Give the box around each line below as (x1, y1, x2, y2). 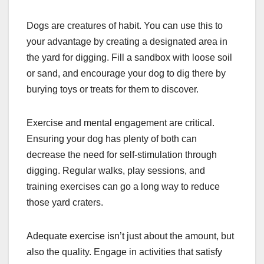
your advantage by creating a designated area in (27, 37, 227, 47)
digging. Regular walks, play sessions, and (27, 166, 205, 176)
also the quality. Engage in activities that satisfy (27, 247, 222, 258)
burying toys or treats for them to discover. (27, 84, 199, 95)
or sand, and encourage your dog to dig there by (27, 68, 226, 79)
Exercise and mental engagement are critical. (27, 118, 214, 128)
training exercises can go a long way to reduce (27, 181, 220, 192)
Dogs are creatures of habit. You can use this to (27, 21, 223, 31)
